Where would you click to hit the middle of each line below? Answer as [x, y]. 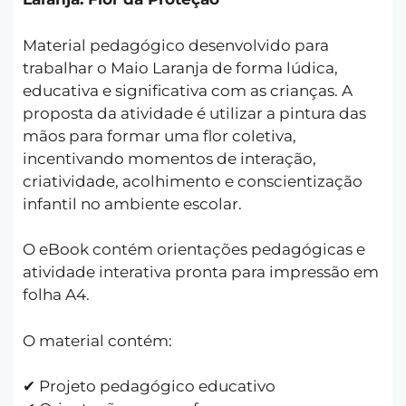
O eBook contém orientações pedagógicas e [194, 250]
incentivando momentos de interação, [169, 158]
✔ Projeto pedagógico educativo [149, 387]
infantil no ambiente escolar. [132, 203]
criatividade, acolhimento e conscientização [193, 181]
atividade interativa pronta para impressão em [201, 272]
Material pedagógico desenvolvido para [176, 45]
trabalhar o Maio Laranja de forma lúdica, [180, 68]
